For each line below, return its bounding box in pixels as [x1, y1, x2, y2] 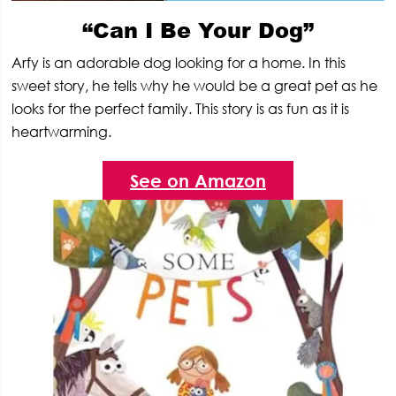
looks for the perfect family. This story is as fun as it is [11, 100, 350, 118]
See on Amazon [130, 170, 266, 192]
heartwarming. [11, 123, 112, 141]
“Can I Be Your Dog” [82, 15, 314, 45]
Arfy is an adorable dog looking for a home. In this [11, 54, 346, 72]
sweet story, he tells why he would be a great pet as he [11, 77, 378, 95]
